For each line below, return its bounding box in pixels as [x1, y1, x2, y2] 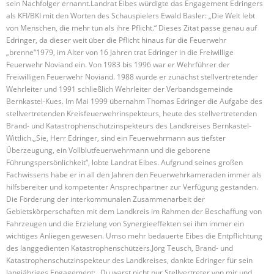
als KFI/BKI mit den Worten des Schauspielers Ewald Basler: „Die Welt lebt [6, 10, 255, 21]
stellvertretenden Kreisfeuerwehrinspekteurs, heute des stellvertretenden [6, 108, 257, 119]
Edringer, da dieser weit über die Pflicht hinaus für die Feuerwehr [6, 34, 226, 45]
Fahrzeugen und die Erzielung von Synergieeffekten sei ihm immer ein [6, 218, 244, 229]
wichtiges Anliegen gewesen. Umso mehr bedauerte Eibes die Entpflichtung [6, 230, 262, 241]
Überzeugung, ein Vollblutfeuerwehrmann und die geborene [6, 144, 210, 155]
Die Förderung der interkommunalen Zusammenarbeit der [6, 193, 205, 204]
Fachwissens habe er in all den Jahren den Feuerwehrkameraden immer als [6, 169, 262, 180]
